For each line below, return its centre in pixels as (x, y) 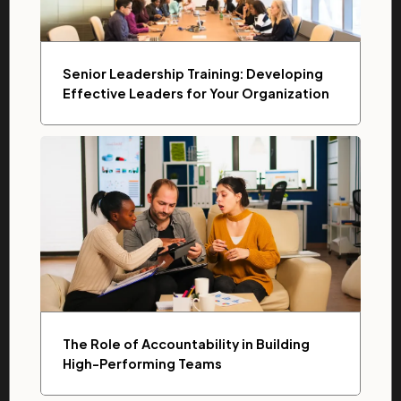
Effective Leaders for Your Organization (196, 93)
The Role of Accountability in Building (186, 344)
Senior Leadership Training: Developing (193, 73)
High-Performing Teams (142, 363)
